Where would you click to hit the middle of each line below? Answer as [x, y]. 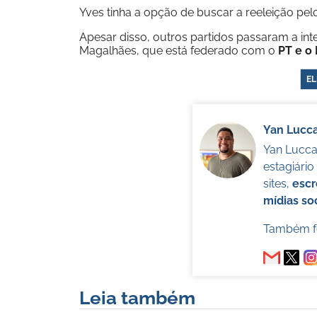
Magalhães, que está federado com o [179, 51]
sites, [277, 184]
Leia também [137, 298]
